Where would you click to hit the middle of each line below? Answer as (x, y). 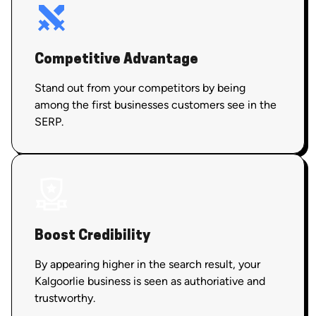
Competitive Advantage (116, 60)
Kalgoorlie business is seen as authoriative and (150, 281)
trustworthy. (65, 298)
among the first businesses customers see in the (156, 104)
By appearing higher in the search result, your (147, 264)
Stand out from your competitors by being (140, 87)
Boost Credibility (92, 236)
